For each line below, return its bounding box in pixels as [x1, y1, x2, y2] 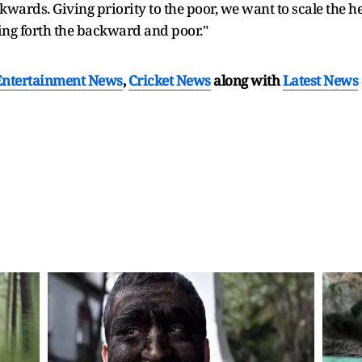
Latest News [282, 71, 358, 90]
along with [213, 71, 280, 90]
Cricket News [128, 71, 211, 90]
